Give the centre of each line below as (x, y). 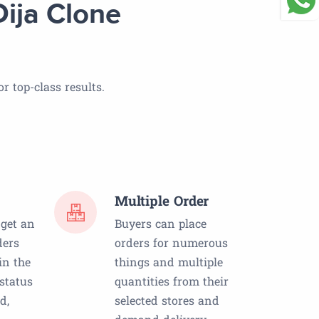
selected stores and (167, 300)
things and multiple (169, 262)
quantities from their (172, 281)
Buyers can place (161, 224)
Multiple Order (162, 201)
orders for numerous (171, 243)
